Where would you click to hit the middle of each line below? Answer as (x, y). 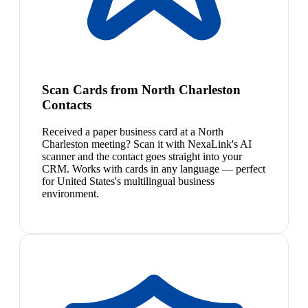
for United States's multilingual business (128, 181)
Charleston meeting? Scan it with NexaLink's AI (147, 144)
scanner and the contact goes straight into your (142, 157)
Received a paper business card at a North (133, 132)
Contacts (67, 105)
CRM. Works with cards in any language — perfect (154, 169)
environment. (70, 194)
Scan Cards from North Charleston (141, 90)
